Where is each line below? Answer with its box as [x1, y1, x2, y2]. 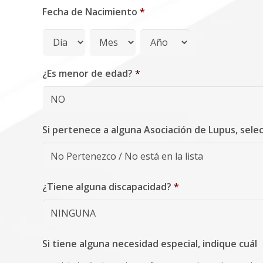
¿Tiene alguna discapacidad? [42, 180, 171, 194]
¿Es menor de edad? [42, 66, 133, 80]
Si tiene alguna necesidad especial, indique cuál [42, 237, 257, 250]
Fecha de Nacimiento [42, 5, 137, 18]
